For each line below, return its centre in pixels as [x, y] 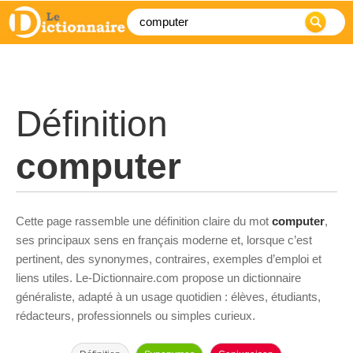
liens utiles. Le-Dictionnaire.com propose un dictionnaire [158, 278]
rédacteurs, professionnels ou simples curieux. [136, 316]
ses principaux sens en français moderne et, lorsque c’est [164, 240]
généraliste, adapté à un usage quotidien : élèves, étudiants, [168, 297]
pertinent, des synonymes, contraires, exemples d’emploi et [169, 259]
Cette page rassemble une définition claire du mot [144, 221]
